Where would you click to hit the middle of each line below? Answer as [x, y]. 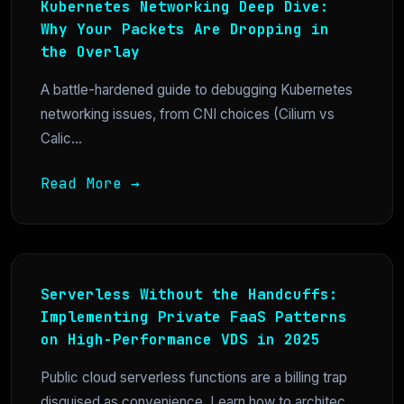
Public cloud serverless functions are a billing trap [194, 378]
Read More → [90, 184]
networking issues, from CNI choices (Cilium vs [188, 115]
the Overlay [90, 52]
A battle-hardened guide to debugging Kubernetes [197, 90]
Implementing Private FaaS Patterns [194, 317]
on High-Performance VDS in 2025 [180, 340]
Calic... [61, 139]
